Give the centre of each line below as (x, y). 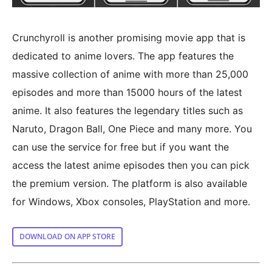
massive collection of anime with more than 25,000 (130, 74)
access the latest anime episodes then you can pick (131, 165)
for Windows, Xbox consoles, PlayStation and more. (131, 201)
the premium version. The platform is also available (130, 183)
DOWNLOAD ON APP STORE (67, 236)
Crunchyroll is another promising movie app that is (129, 37)
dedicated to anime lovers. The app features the (123, 56)
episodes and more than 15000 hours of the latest (127, 92)
